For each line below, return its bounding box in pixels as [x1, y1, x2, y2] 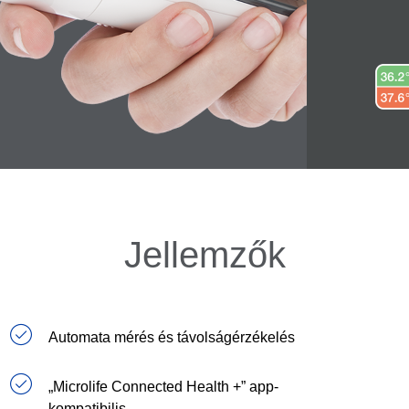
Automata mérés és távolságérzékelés [48, 330, 296, 346]
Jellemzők [123, 235, 286, 276]
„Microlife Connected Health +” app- [48, 379, 279, 395]
